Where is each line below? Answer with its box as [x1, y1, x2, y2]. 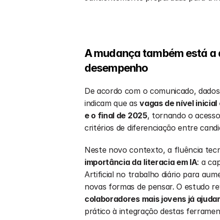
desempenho [84, 61, 148, 74]
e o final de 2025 [84, 110, 147, 120]
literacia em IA [143, 157, 197, 167]
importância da [84, 157, 141, 167]
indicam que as [84, 98, 140, 108]
